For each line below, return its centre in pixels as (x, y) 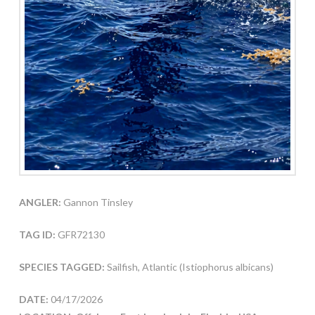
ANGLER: (40, 202)
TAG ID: (37, 234)
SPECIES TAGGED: (63, 266)
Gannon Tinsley (97, 202)
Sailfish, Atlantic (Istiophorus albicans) (190, 266)
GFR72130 (80, 234)
